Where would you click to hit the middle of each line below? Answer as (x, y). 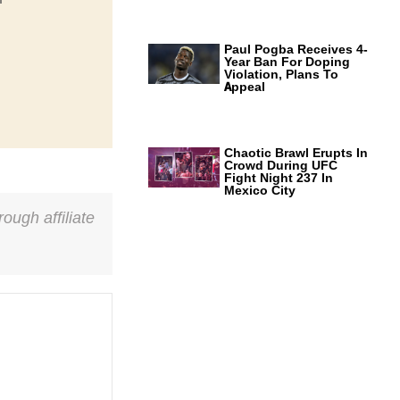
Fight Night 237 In (279, 178)
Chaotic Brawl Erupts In (296, 153)
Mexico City (260, 191)
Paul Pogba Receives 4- (296, 50)
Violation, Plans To (281, 75)
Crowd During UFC (281, 166)
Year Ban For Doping (287, 62)
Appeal (245, 87)
